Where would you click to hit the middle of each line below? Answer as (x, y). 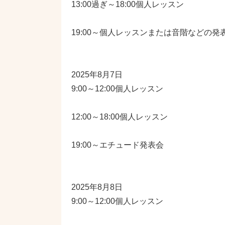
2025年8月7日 (97, 75)
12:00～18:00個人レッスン (120, 117)
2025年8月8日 (97, 187)
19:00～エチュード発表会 (118, 145)
